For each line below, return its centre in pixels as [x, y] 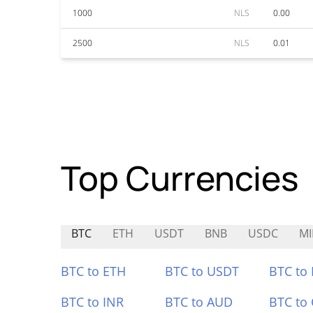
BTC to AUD [198, 302]
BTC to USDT [202, 271]
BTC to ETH [93, 271]
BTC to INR [92, 302]
